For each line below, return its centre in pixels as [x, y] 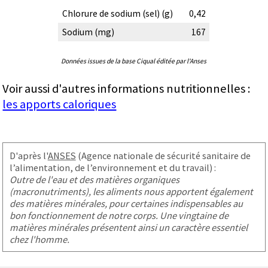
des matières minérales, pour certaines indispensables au [126, 203]
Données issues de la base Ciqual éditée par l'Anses [134, 61]
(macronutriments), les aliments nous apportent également [131, 191]
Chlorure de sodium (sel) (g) [117, 14]
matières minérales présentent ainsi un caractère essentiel [128, 227]
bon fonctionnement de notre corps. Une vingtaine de [119, 215]
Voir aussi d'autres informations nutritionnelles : [127, 89]
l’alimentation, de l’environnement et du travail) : [112, 167]
